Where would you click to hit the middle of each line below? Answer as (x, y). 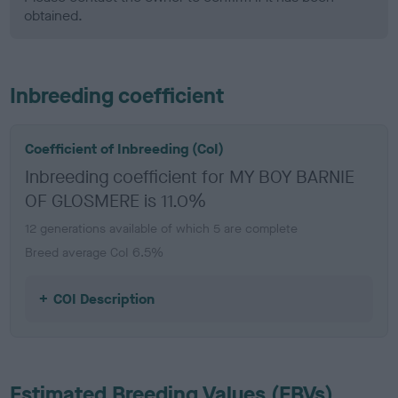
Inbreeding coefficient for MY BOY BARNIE (190, 177)
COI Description (104, 298)
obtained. (54, 15)
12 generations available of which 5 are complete (162, 228)
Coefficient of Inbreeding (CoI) (125, 148)
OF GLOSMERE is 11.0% (116, 201)
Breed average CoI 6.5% (95, 252)
